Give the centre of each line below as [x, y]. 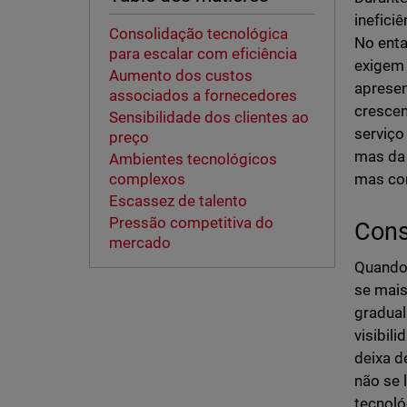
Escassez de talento [178, 201]
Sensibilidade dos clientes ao [208, 118]
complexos [147, 179]
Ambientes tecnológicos [193, 159]
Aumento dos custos [180, 76]
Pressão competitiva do [191, 223]
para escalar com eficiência [203, 54]
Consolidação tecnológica [198, 34]
